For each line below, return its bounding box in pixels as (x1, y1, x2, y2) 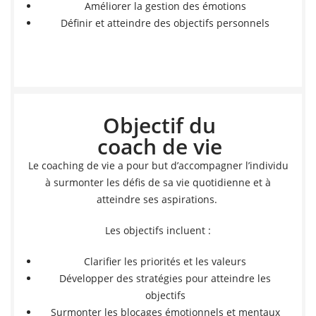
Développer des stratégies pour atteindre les (59, 272, 271, 285)
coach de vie (97, 132, 222, 161)
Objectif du (103, 111, 217, 140)
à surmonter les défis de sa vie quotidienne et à (45, 176, 271, 189)
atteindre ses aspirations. (96, 193, 220, 206)
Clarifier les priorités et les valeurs (84, 255, 246, 268)
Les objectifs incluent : (105, 224, 211, 237)
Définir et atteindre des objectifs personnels (61, 16, 269, 30)
